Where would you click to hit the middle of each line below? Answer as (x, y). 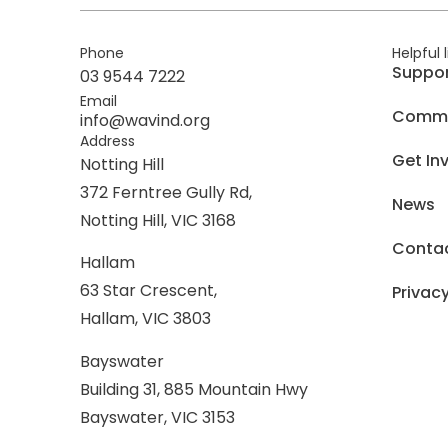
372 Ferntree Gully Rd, (166, 192)
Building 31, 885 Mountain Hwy (194, 389)
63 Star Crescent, (148, 291)
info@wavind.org (145, 120)
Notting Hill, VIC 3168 (158, 220)
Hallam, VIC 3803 (145, 319)
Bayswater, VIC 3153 (157, 417)
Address (107, 140)
